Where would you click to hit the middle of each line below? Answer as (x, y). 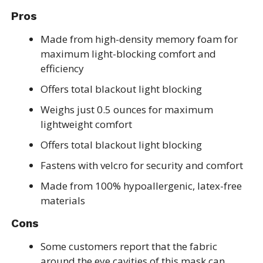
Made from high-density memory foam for (139, 39)
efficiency (62, 68)
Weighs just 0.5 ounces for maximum (127, 109)
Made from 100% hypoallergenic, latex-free (141, 186)
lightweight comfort (86, 124)
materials (63, 200)
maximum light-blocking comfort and (128, 53)
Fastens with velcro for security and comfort (141, 165)
